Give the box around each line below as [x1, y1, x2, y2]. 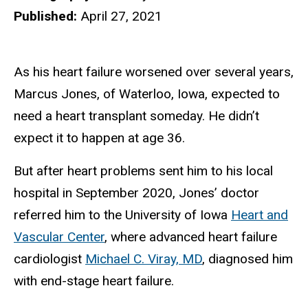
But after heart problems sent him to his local [14, 163, 273, 179]
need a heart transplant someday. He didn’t [14, 107, 259, 124]
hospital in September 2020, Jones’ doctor [14, 185, 259, 201]
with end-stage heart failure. [14, 273, 174, 289]
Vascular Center [14, 229, 104, 245]
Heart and [231, 207, 288, 223]
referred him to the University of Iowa [14, 207, 231, 223]
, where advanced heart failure [104, 229, 277, 245]
